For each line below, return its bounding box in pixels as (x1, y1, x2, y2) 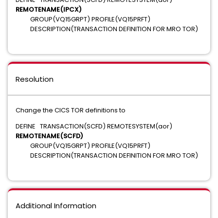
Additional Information (16, 200, 96, 211)
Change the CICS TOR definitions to (16, 106, 128, 115)
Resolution (16, 74, 54, 84)
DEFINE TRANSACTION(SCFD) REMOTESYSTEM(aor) (16, 122, 172, 131)
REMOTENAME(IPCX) (16, 5, 82, 14)
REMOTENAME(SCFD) (16, 131, 83, 141)
